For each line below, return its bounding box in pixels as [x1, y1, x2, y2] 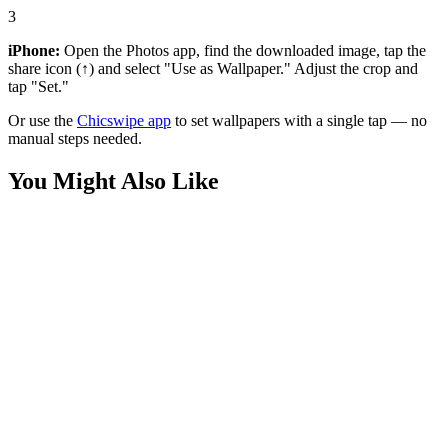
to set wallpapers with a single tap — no [171, 111, 427, 129]
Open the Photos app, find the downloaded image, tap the [60, 41, 426, 59]
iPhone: [8, 41, 60, 59]
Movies [8, 256, 55, 274]
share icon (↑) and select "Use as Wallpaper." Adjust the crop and [8, 59, 418, 77]
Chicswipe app [77, 111, 171, 129]
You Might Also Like [8, 167, 219, 194]
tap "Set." [8, 77, 69, 95]
